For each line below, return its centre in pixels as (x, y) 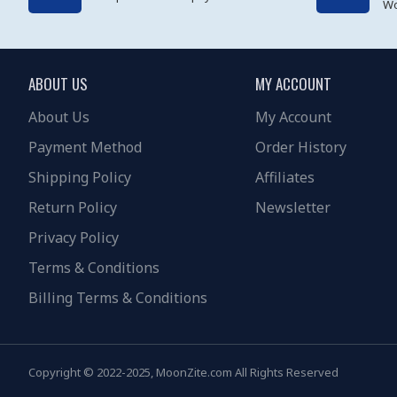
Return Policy (73, 208)
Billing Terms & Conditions (118, 298)
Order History (301, 148)
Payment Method (85, 148)
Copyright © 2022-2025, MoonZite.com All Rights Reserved (183, 373)
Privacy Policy (74, 238)
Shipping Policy (80, 178)
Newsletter (293, 208)
